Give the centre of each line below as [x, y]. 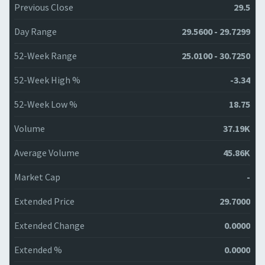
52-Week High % [47, 80]
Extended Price [44, 201]
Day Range [35, 31]
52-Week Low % [46, 104]
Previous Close [44, 7]
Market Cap [37, 177]
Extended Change [49, 225]
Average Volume [47, 153]
